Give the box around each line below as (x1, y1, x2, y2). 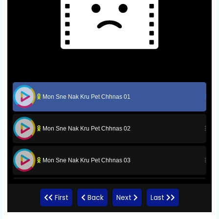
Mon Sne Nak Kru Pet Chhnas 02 (41, 125, 131, 132)
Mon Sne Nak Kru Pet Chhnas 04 (41, 188, 131, 196)
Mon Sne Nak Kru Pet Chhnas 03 (41, 156, 131, 164)
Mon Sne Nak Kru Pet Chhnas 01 (41, 93, 131, 100)
